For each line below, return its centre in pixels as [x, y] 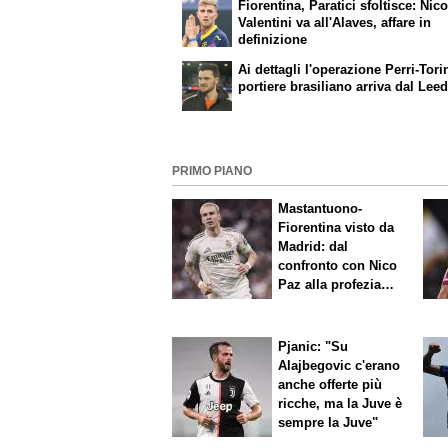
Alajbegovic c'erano [339, 366]
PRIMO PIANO [212, 171]
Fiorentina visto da [336, 227]
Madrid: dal [313, 246]
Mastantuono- [320, 208]
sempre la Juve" [328, 423]
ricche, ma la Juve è [340, 404]
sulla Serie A [318, 303]
